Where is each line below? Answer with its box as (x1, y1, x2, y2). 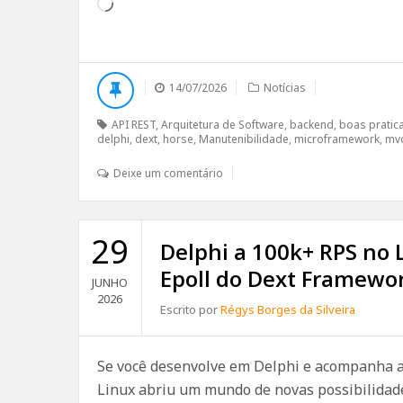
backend (290, 117, 334, 132)
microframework (294, 131, 380, 147)
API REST (112, 117, 156, 132)
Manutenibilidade (199, 131, 289, 147)
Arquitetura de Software (161, 117, 284, 132)
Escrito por (159, 301, 220, 318)
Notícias (264, 80, 306, 95)
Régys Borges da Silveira (219, 301, 355, 318)
